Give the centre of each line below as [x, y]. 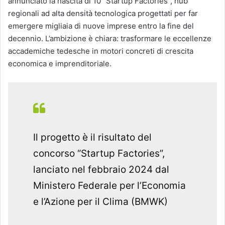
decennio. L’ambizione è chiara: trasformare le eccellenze [110, 39]
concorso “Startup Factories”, [99, 154]
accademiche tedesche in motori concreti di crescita [101, 51]
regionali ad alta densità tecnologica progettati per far [103, 14]
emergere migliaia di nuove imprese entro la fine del [101, 26]
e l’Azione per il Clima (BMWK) [100, 202]
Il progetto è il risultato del [92, 138]
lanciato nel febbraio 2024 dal [101, 170]
